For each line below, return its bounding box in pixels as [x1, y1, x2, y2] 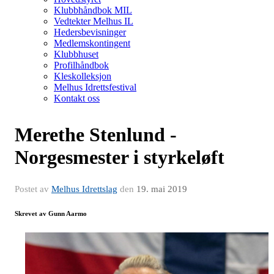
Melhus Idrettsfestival [54, 81, 136, 92]
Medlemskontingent [54, 37, 130, 48]
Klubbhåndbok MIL [54, 4, 132, 15]
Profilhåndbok [54, 59, 109, 70]
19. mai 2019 [136, 183, 187, 194]
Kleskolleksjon [54, 70, 111, 81]
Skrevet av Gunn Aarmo [15, 209, 87, 217]
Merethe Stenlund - [15, 123, 177, 146]
